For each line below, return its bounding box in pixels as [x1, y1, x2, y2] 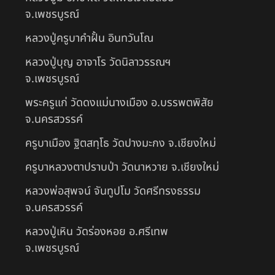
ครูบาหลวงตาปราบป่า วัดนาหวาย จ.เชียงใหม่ [25, 158, 219, 176]
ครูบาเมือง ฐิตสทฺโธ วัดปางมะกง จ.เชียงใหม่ [25, 134, 216, 152]
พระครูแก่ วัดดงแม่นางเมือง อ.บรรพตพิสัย [25, 94, 214, 111]
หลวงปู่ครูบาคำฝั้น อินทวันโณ [25, 29, 153, 47]
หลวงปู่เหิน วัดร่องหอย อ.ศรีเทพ [25, 223, 168, 240]
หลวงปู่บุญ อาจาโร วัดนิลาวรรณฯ [25, 53, 171, 71]
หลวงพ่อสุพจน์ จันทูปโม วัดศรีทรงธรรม [25, 182, 201, 199]
